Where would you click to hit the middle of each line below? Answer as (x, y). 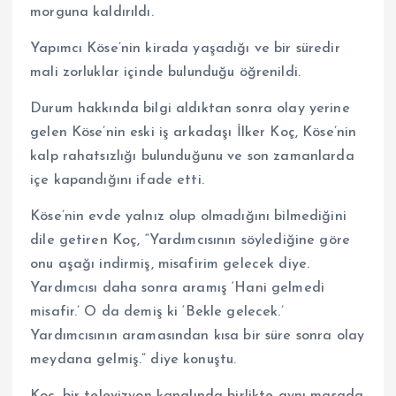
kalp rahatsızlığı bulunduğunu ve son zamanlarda (192, 157)
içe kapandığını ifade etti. (117, 181)
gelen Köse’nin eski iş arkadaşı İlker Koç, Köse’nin (194, 133)
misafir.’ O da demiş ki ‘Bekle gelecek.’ (157, 312)
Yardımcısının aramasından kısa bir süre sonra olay (198, 336)
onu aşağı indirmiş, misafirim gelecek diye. (170, 265)
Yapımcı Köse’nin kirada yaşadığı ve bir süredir (185, 49)
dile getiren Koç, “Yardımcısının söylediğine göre (190, 241)
